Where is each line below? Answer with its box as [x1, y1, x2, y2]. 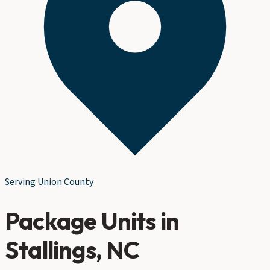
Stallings [5, 234, 96, 265]
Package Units [5, 205, 156, 236]
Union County [37, 175, 93, 189]
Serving [5, 175, 37, 189]
